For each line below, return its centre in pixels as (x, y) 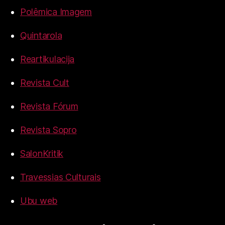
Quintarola (41, 36)
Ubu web (39, 201)
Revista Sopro (48, 130)
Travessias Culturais (61, 177)
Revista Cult (45, 83)
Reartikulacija (47, 59)
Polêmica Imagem (56, 12)
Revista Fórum (49, 106)
